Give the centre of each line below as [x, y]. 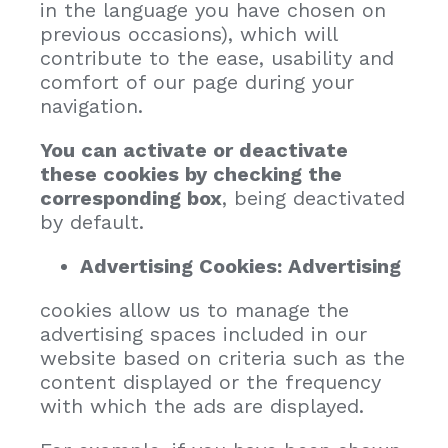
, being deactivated [313, 197]
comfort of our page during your [197, 81]
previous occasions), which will [188, 33]
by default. [92, 221]
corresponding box [131, 197]
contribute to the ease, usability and [217, 57]
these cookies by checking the [191, 173]
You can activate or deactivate [194, 149]
